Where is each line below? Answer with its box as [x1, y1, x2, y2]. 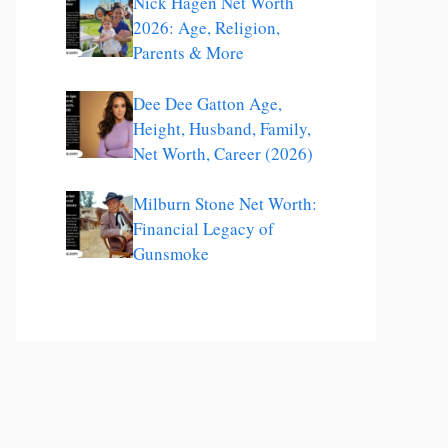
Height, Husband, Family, [133, 116, 311, 140]
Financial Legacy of [133, 217, 274, 240]
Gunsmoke [133, 242, 209, 265]
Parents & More [133, 41, 244, 64]
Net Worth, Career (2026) [133, 141, 313, 165]
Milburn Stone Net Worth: [133, 192, 317, 215]
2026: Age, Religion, [133, 16, 280, 39]
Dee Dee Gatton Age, [133, 91, 282, 115]
